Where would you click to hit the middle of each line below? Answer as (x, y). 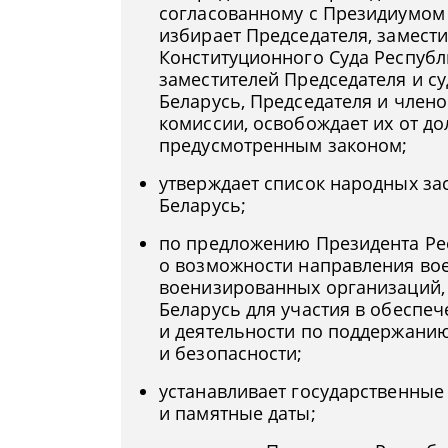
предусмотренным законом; (283, 145)
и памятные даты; (237, 413)
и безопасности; (231, 353)
